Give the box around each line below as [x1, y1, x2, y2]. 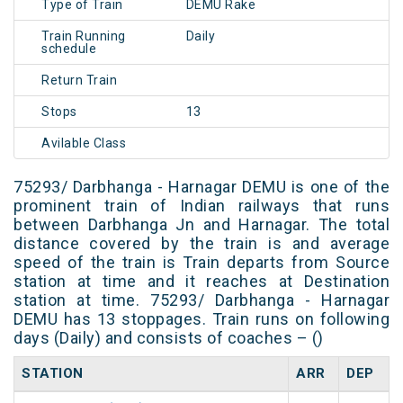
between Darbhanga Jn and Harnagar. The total [13, 215, 390, 235]
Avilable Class [41, 136, 126, 151]
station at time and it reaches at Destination [13, 272, 390, 291]
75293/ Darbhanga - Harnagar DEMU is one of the [13, 177, 390, 197]
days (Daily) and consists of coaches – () [13, 328, 324, 348]
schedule [41, 41, 96, 57]
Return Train [41, 73, 117, 88]
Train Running [41, 29, 126, 44]
